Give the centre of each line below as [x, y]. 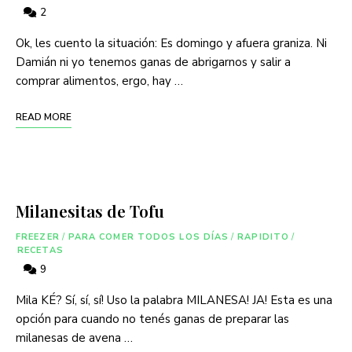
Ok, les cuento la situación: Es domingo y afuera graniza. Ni [171, 43]
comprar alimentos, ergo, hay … [99, 81]
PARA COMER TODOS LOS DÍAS [148, 236]
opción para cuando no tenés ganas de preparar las [152, 319]
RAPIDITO [264, 236]
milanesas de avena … [74, 337]
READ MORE [44, 117]
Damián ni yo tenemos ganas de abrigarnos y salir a [153, 62]
